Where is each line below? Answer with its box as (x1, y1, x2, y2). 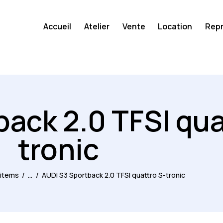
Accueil (43, 21, 72, 32)
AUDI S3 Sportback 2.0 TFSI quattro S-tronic (41, 170, 185, 180)
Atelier (84, 21, 110, 32)
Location (158, 21, 193, 32)
